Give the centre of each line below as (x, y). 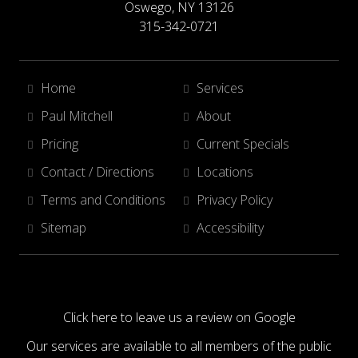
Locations (225, 171)
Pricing (60, 143)
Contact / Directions (97, 171)
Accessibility (230, 227)
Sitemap (64, 227)
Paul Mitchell (77, 115)
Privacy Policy (235, 199)
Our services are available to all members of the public (179, 346)
